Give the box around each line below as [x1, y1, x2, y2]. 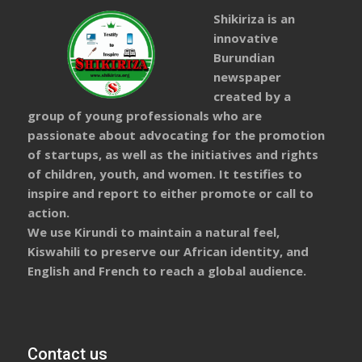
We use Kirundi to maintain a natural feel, [27, 223, 280, 240]
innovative [213, 29, 278, 46]
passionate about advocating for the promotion [27, 126, 326, 143]
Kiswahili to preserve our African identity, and [27, 242, 309, 259]
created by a [213, 87, 291, 104]
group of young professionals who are [27, 107, 263, 124]
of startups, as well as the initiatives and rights [27, 145, 319, 162]
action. [27, 204, 70, 221]
